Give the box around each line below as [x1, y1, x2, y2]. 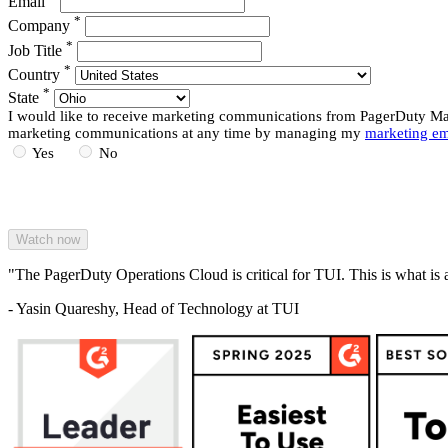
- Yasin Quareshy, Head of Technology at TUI [8, 300, 299, 318]
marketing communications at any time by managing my [8, 125, 365, 142]
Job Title [8, 41, 66, 59]
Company [8, 17, 74, 35]
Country [8, 66, 64, 84]
